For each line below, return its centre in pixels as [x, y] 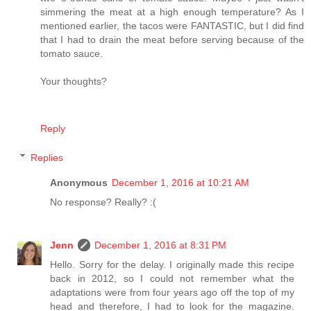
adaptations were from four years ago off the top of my [172, 292]
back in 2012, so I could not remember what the [172, 278]
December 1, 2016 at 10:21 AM [181, 182]
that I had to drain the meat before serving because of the [172, 40]
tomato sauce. [72, 54]
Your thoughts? [74, 82]
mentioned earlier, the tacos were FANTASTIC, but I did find [172, 26]
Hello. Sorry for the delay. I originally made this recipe [172, 264]
